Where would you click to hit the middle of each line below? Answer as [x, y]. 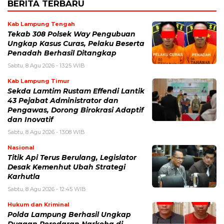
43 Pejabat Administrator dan [63, 101]
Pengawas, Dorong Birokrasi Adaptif [75, 110]
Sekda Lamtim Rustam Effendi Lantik [76, 91]
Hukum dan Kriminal [38, 205]
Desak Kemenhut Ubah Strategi [66, 167]
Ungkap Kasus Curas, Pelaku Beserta [76, 44]
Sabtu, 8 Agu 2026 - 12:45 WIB [47, 189]
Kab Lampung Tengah [41, 24]
